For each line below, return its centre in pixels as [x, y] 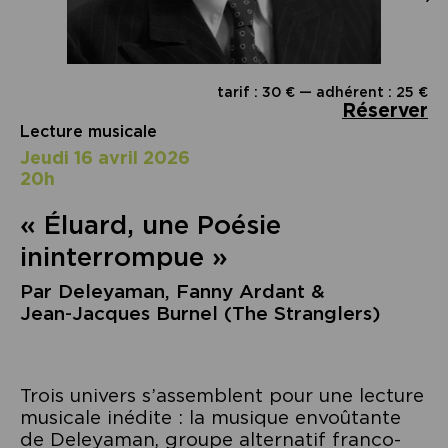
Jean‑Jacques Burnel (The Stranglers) [200, 313]
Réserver [385, 111]
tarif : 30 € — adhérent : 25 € [322, 92]
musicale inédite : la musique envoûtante [210, 417]
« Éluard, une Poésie [150, 225]
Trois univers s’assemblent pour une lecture [222, 395]
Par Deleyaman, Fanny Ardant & [172, 291]
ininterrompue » [124, 257]
